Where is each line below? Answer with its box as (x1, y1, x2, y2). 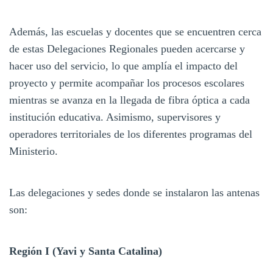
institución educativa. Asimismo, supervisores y (9, 110, 221, 123)
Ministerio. (9, 144, 58, 157)
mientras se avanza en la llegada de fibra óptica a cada (9, 93, 250, 106)
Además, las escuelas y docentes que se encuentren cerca (9, 25, 261, 38)
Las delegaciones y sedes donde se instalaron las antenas (9, 186, 260, 199)
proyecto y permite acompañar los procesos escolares (9, 76, 244, 89)
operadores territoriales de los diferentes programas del (9, 127, 252, 140)
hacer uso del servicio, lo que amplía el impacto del (9, 59, 238, 72)
